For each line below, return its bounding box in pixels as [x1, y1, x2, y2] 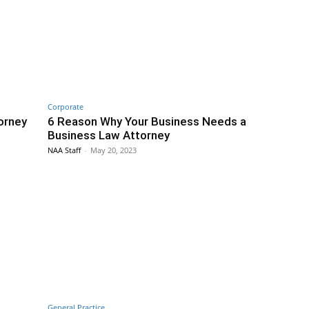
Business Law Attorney [48, 128, 170, 142]
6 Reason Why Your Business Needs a [48, 114, 246, 128]
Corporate [48, 101, 83, 112]
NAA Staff [48, 144, 81, 155]
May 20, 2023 [90, 144, 137, 155]
